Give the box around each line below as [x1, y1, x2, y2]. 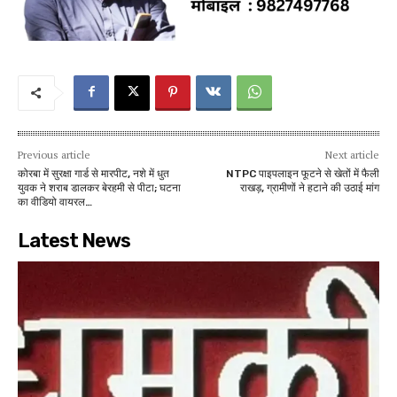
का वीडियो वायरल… [18, 195, 92, 208]
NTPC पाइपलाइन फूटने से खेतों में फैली [225, 167, 379, 180]
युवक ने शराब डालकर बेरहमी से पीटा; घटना [18, 181, 181, 194]
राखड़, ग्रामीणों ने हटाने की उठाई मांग [239, 181, 379, 194]
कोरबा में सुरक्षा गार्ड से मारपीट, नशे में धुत [18, 167, 169, 180]
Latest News [18, 228, 130, 253]
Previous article [18, 147, 90, 161]
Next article [324, 147, 379, 161]
